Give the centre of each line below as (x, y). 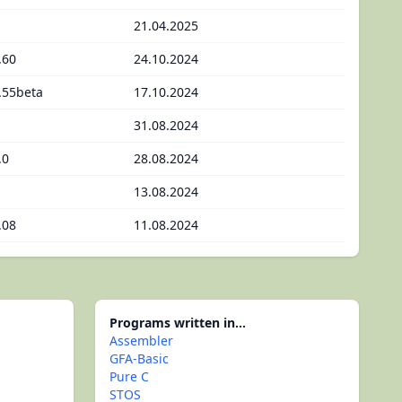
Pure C (129, 376)
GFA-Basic (139, 358)
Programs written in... (178, 323)
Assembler (141, 341)
